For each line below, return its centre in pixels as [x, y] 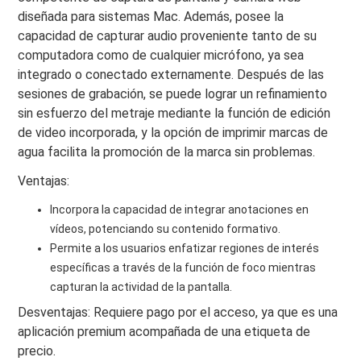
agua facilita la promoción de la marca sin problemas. [167, 151]
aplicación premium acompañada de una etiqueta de [164, 331]
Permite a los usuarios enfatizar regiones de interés [185, 248]
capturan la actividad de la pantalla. [141, 286]
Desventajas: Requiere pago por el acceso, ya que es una [178, 312]
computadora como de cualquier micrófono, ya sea [161, 55]
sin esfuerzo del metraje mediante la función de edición [174, 113]
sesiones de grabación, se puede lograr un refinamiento [173, 93]
